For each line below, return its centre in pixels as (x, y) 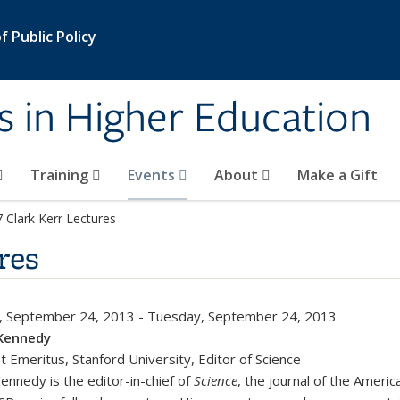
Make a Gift (337, 175)
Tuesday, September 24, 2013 (242, 316)
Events (153, 175)
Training (61, 175)
